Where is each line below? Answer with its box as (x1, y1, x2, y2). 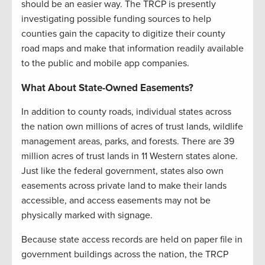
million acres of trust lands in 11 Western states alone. (21, 150, 238, 162)
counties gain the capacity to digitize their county (21, 27, 225, 40)
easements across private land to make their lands (21, 179, 227, 192)
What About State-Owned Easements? (21, 81, 193, 94)
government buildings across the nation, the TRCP (21, 248, 228, 260)
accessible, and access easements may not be (21, 194, 211, 206)
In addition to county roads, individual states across (21, 105, 231, 118)
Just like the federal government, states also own (21, 164, 224, 177)
